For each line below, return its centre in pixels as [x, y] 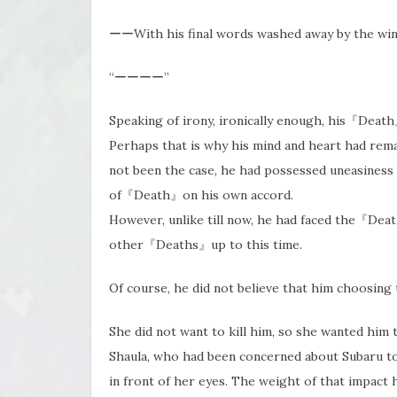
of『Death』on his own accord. [201, 195]
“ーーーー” [139, 77]
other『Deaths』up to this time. [206, 244]
